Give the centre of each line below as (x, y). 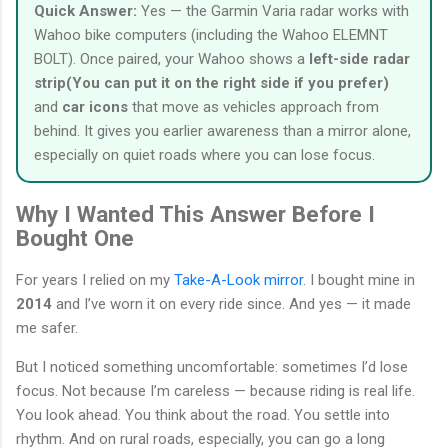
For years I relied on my (95, 280)
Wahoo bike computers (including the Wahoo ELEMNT (211, 35)
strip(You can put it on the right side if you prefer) (211, 83)
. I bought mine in (359, 280)
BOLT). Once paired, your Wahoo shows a (171, 59)
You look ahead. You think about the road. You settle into (203, 415)
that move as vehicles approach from (253, 107)
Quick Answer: (85, 11)
